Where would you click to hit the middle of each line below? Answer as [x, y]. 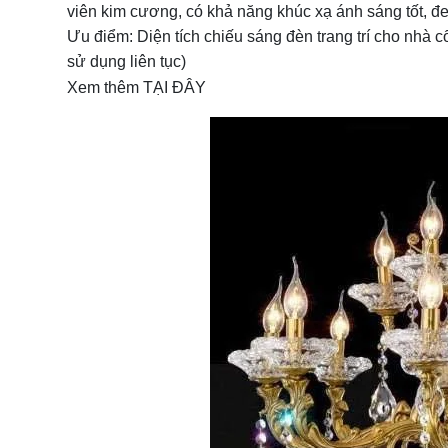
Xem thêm [105, 88]
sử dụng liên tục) [126, 62]
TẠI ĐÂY [174, 88]
